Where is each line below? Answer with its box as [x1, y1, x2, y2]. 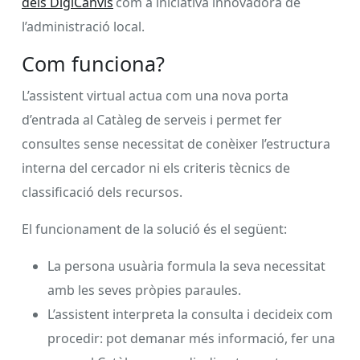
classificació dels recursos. [22, 182, 182, 201]
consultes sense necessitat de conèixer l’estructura [22, 134, 330, 153]
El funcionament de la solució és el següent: [22, 219, 287, 238]
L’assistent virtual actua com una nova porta [22, 86, 288, 104]
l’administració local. [22, 17, 145, 35]
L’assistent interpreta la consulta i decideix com [47, 305, 333, 323]
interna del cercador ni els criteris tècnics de [22, 158, 290, 177]
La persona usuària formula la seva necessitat [47, 256, 325, 275]
